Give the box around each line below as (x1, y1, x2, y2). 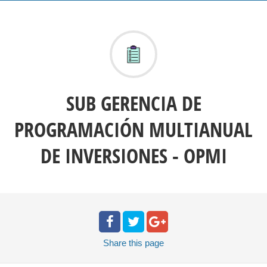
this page (129, 238, 164, 248)
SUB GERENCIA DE (66, 89, 201, 117)
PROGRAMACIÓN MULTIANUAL (14, 116, 253, 143)
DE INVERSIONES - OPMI (40, 142, 227, 169)
